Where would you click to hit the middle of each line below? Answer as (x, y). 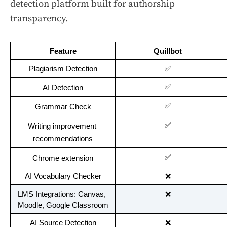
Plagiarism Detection (63, 69)
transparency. (39, 18)
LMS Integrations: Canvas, (62, 194)
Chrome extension (63, 158)
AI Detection (63, 88)
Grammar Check (63, 107)
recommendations (63, 139)
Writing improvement (62, 126)
